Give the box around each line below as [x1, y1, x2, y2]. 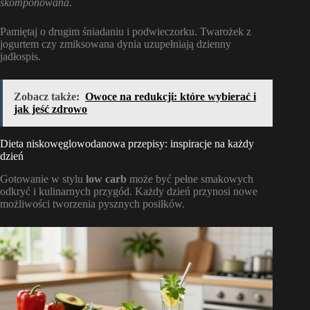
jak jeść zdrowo [14, 103, 87, 116]
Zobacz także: [14, 91, 80, 103]
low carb [86, 172, 127, 185]
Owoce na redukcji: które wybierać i [85, 91, 256, 103]
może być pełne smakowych [127, 172, 253, 185]
